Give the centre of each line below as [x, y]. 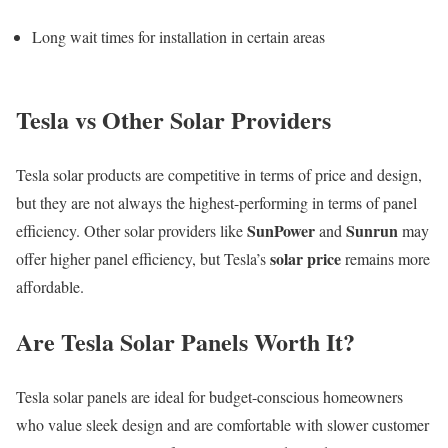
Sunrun [372, 230]
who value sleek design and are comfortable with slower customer [222, 424]
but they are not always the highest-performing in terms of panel [216, 202]
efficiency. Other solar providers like [131, 230]
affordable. [50, 286]
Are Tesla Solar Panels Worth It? [185, 341]
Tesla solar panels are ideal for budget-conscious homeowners [209, 396]
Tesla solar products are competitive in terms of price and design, [219, 174]
